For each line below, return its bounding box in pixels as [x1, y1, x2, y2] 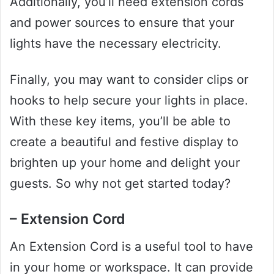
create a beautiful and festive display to [10, 135, 239, 150]
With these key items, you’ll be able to [10, 114, 231, 129]
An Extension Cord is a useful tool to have [10, 239, 253, 254]
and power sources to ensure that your [10, 15, 234, 31]
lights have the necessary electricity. [10, 36, 221, 51]
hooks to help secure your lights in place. [10, 93, 248, 108]
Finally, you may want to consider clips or [10, 72, 248, 87]
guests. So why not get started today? [10, 176, 231, 191]
